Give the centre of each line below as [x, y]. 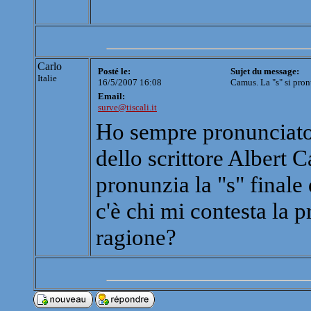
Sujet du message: [265, 72]
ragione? [136, 237]
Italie [47, 78]
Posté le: [114, 72]
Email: [111, 96]
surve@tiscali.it [127, 108]
